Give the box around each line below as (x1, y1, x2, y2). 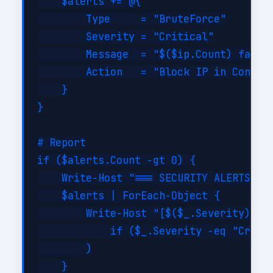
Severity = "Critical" (37, 30, 214, 44)
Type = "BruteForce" (37, 12, 227, 26)
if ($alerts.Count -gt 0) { (37, 154, 196, 168)
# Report (37, 136, 87, 150)
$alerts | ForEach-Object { (37, 189, 221, 203)
